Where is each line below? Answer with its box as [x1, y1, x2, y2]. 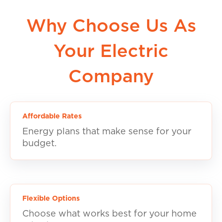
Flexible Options [22, 195, 80, 202]
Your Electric [54, 42, 168, 60]
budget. [22, 139, 56, 148]
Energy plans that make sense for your [22, 127, 191, 136]
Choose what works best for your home [22, 209, 197, 219]
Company [68, 67, 154, 86]
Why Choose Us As [26, 17, 196, 35]
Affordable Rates [22, 112, 82, 120]
